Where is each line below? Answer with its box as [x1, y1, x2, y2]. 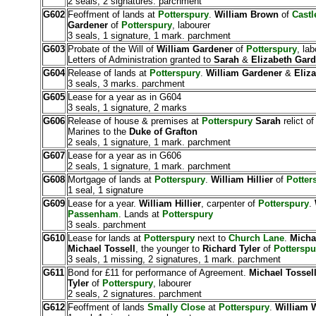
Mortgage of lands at [67, 174, 154, 185]
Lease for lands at [67, 233, 144, 243]
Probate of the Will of [67, 44, 157, 54]
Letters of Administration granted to [67, 54, 211, 65]
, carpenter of [200, 198, 258, 209]
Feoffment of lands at [67, 9, 158, 20]
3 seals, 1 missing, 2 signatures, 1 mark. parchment [67, 254, 281, 265]
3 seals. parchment [67, 219, 146, 230]
